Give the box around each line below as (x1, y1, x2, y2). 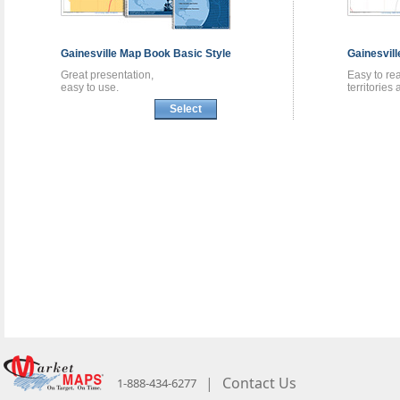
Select (170, 102, 202, 115)
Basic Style (173, 46, 231, 60)
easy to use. (61, 80, 119, 94)
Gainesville (61, 46, 120, 60)
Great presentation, (61, 68, 154, 81)
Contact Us (222, 373, 296, 394)
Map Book (120, 46, 173, 60)
